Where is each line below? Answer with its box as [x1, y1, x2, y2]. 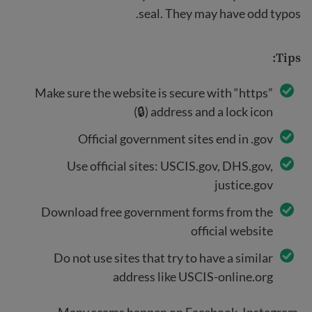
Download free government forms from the [41, 203, 273, 219]
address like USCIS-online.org [113, 268, 273, 284]
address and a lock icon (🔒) [150, 103, 273, 119]
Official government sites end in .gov [78, 130, 273, 146]
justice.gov [214, 176, 273, 192]
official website [191, 222, 273, 238]
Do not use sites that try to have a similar [54, 249, 273, 265]
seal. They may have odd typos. [139, 5, 301, 21]
